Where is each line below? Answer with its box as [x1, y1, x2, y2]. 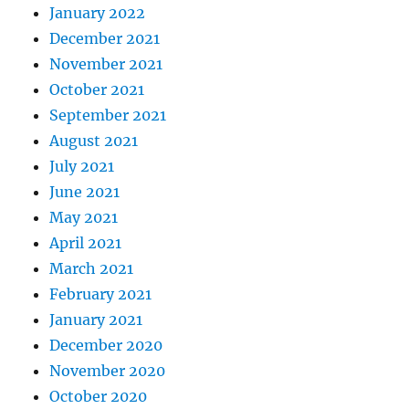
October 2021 [49, 80, 145, 100]
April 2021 [49, 234, 122, 253]
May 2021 [49, 208, 119, 227]
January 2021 [49, 310, 143, 330]
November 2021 [49, 55, 163, 74]
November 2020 [49, 362, 166, 381]
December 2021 [49, 29, 161, 48]
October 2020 [49, 387, 148, 406]
